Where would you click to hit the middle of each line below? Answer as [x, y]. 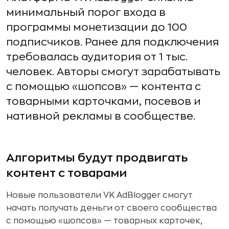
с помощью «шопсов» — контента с [104, 87]
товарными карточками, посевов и [104, 101]
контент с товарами [66, 173]
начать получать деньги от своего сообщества [111, 208]
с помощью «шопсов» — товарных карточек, [104, 221]
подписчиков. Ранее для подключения [112, 42]
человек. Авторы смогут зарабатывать [113, 72]
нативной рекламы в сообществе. [101, 116]
